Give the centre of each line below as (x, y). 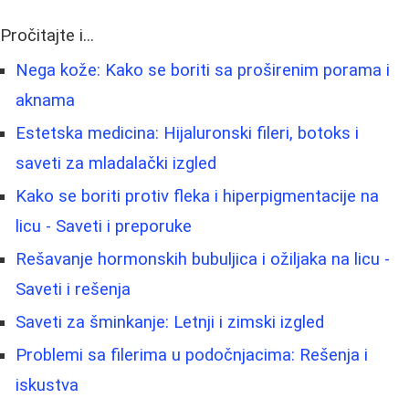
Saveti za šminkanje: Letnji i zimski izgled (170, 322)
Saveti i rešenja (73, 289)
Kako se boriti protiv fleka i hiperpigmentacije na (197, 196)
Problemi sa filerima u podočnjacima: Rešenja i (192, 355)
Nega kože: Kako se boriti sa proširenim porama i (203, 70)
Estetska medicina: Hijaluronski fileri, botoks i (187, 133)
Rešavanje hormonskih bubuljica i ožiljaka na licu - (203, 259)
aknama (45, 100)
